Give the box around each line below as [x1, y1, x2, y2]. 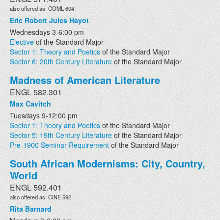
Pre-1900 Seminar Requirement [10, 139, 109, 150]
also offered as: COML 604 [10, 4, 74, 12]
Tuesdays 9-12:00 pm [10, 110, 78, 120]
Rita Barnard [10, 203, 52, 214]
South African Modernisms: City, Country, [10, 156, 205, 170]
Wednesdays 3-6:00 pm [10, 27, 84, 37]
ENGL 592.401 [10, 181, 62, 193]
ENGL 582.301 [10, 86, 62, 98]
